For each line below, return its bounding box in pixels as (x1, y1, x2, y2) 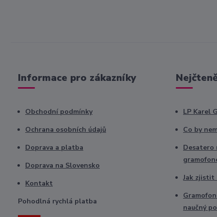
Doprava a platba (25, 143, 83, 152)
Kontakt (25, 179, 53, 188)
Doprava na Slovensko (25, 161, 100, 170)
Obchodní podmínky (25, 107, 93, 116)
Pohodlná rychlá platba (18, 197, 97, 206)
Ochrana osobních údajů (25, 125, 106, 134)
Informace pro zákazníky (18, 71, 136, 84)
